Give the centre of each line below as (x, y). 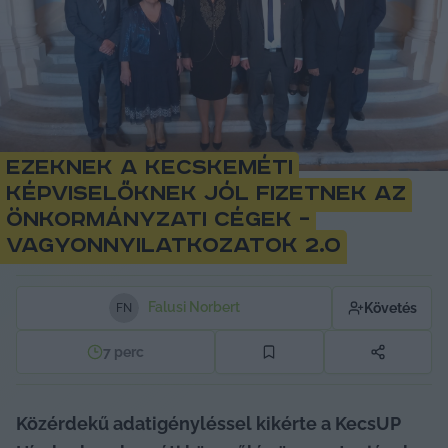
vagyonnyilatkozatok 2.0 (173, 245)
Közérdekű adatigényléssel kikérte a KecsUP (208, 423)
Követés (390, 307)
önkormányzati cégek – (158, 219)
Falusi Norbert (194, 307)
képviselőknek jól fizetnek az (206, 193)
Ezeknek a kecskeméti (149, 167)
